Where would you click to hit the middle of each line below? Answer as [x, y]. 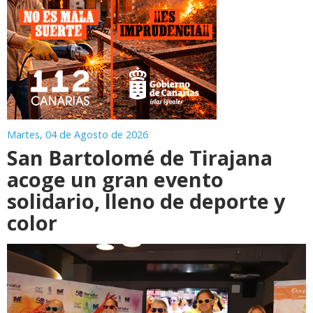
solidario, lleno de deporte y [146, 201]
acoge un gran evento [115, 179]
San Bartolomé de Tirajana [140, 157]
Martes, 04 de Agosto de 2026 [78, 134]
